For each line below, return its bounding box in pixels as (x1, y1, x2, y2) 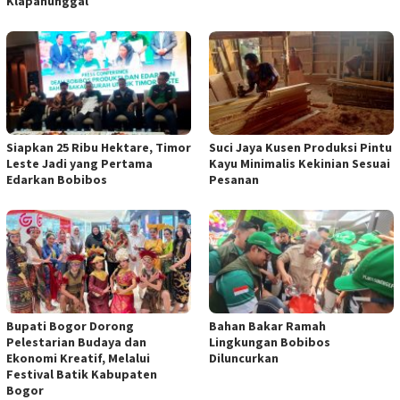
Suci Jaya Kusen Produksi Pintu (209, 138, 392, 155)
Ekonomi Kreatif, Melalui (6, 349, 150, 366)
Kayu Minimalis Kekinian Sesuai (209, 154, 390, 171)
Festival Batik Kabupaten (6, 365, 157, 382)
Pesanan (209, 171, 259, 187)
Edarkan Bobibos (6, 171, 107, 187)
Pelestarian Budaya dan (6, 333, 146, 350)
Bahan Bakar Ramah (209, 317, 326, 334)
